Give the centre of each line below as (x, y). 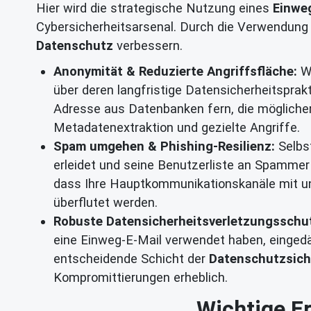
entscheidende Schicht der (131, 258)
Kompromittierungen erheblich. (141, 277)
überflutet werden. (106, 202)
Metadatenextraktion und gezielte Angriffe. (177, 127)
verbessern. (148, 46)
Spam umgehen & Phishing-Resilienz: (164, 146)
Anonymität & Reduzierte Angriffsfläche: (175, 71)
